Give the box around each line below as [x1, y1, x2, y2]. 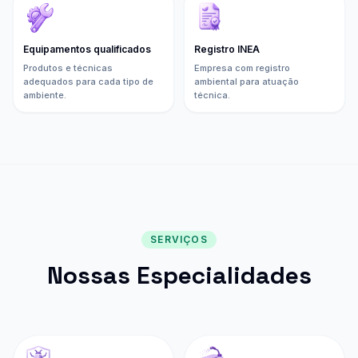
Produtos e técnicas [23, 62, 113, 74]
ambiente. [23, 89, 66, 101]
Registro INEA [194, 42, 260, 55]
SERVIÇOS [150, 233, 208, 245]
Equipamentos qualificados [23, 42, 151, 55]
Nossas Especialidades [46, 259, 312, 291]
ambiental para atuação [194, 75, 299, 87]
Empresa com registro [194, 62, 290, 74]
